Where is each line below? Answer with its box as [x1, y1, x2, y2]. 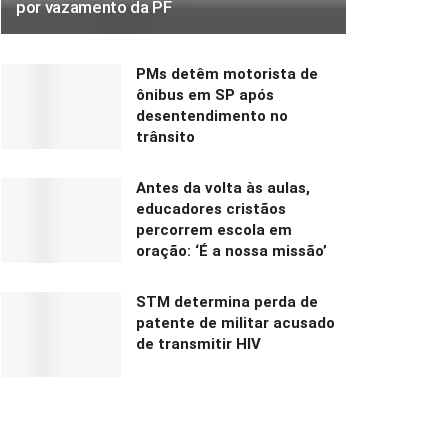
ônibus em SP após [136, 85, 274, 104]
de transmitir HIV [136, 334, 261, 353]
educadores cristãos [136, 199, 286, 218]
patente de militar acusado [136, 313, 335, 332]
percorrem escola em [136, 220, 292, 239]
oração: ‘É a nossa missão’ [136, 241, 327, 260]
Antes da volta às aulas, [136, 178, 310, 197]
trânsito [136, 127, 195, 146]
